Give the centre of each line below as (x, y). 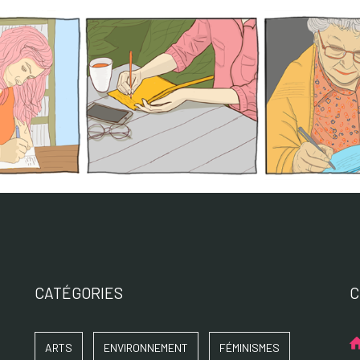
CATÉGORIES (79, 293)
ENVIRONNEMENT (146, 348)
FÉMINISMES (250, 348)
